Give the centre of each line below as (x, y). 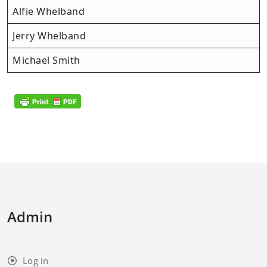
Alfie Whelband (49, 11)
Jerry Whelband (49, 36)
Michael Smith (46, 60)
